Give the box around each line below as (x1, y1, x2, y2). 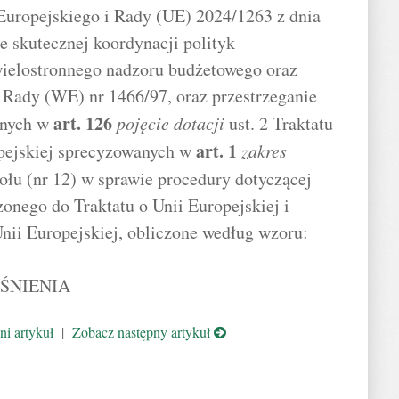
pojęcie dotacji (117, 111, 224, 134)
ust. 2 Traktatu (224, 111, 333, 135)
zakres (241, 139, 287, 162)
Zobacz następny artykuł (71, 322, 214, 341)
